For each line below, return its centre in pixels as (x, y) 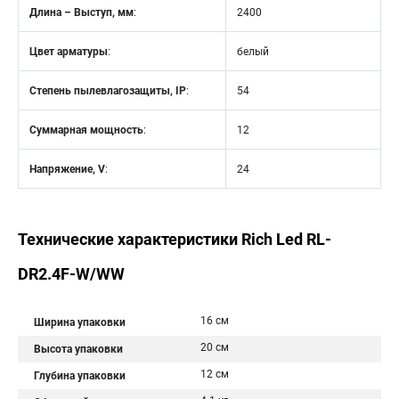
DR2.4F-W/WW (71, 274)
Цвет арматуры (69, 52)
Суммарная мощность (86, 130)
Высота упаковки (78, 349)
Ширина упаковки (80, 322)
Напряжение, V (67, 169)
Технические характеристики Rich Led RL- (175, 239)
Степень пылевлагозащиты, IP (108, 91)
